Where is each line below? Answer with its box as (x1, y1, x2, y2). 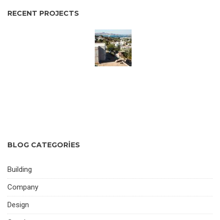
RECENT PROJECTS (7, 9, 79, 18)
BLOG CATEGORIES (7, 140, 80, 149)
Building (7, 165, 32, 174)
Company (7, 183, 38, 192)
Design (7, 200, 29, 209)
